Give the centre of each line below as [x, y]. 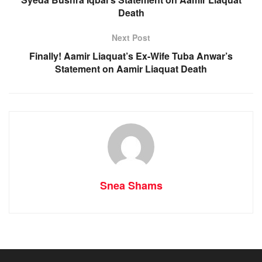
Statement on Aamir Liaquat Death [131, 69]
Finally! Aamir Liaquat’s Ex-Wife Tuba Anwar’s [131, 56]
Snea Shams [131, 186]
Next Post [131, 38]
